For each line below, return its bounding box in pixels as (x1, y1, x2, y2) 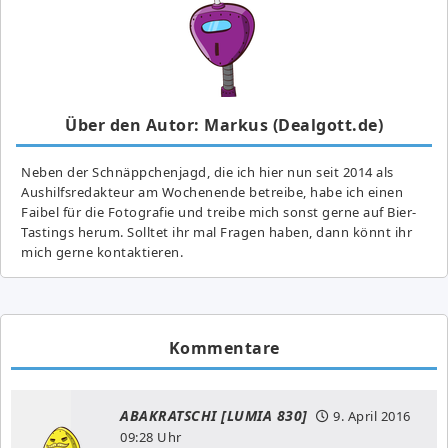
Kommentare (168, 336, 280, 359)
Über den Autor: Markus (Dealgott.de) (65, 113, 383, 136)
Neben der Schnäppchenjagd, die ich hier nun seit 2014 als (21, 162, 394, 181)
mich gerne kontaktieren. (21, 242, 183, 261)
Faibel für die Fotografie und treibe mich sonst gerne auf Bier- (21, 202, 417, 221)
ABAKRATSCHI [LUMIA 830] (120, 405, 308, 425)
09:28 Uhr (120, 427, 182, 446)
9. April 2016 (333, 406, 411, 425)
